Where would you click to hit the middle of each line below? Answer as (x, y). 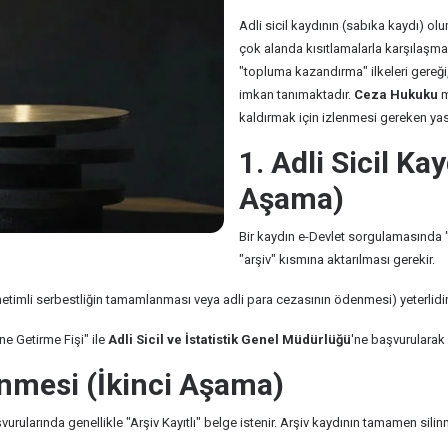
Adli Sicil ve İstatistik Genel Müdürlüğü (229, 339)
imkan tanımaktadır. (296, 94)
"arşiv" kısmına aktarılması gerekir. (337, 259)
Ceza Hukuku (396, 94)
